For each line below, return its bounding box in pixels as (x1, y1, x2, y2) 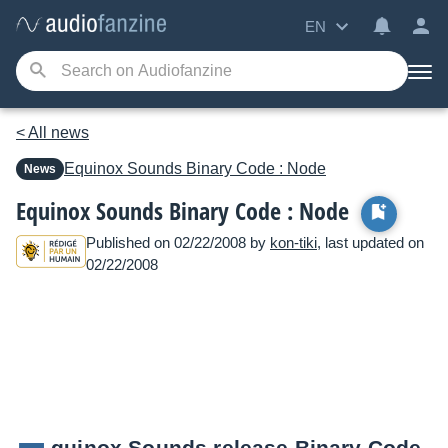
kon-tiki (270, 234, 317, 251)
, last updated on (317, 234, 424, 251)
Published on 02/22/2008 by (86, 234, 270, 251)
